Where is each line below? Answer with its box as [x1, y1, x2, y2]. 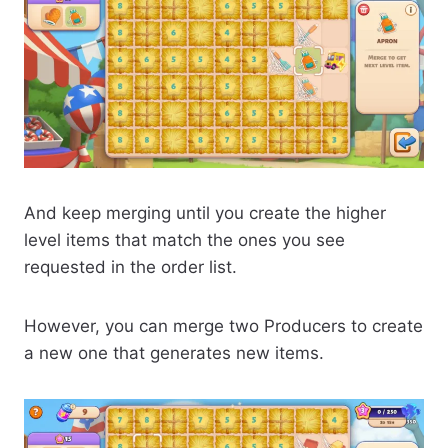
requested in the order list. [24, 256, 237, 277]
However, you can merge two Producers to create [24, 315, 423, 336]
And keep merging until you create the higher [24, 202, 386, 223]
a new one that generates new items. [24, 342, 324, 363]
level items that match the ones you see [24, 229, 345, 250]
